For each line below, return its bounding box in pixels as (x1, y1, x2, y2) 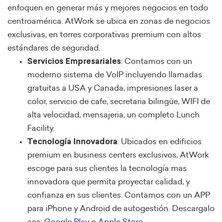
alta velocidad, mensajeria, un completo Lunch (27, 111, 200, 119)
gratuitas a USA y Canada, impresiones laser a (27, 84, 198, 92)
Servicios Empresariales (27, 57, 121, 65)
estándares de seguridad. (7, 44, 100, 52)
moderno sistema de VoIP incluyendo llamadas (27, 71, 202, 79)
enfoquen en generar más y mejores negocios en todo (7, 4, 208, 12)
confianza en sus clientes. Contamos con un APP (27, 191, 210, 199)
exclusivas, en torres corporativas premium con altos (7, 31, 201, 39)
